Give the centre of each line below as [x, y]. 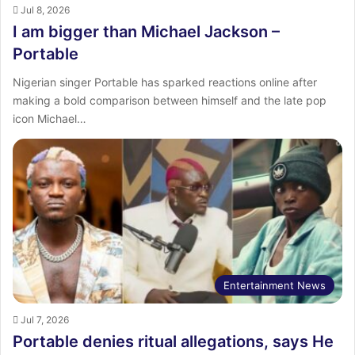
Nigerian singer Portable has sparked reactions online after [165, 82]
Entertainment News [275, 285]
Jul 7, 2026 [45, 319]
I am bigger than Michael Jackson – [146, 31]
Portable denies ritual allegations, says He [173, 341]
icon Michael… [50, 118]
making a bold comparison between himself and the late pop [170, 100]
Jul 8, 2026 [45, 10]
